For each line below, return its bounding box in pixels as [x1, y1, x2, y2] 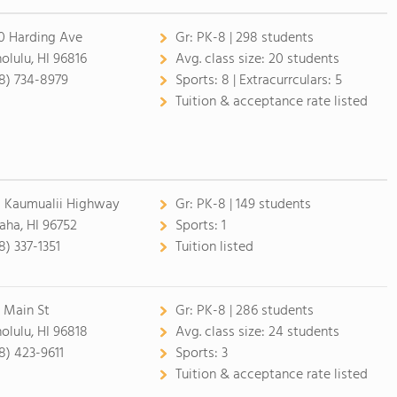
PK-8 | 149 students [196, 193, 311, 216]
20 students [268, 48, 339, 71]
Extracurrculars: [238, 69, 335, 92]
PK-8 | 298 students [196, 27, 314, 50]
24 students [268, 321, 339, 344]
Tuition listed [175, 236, 253, 259]
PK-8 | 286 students [196, 300, 314, 323]
